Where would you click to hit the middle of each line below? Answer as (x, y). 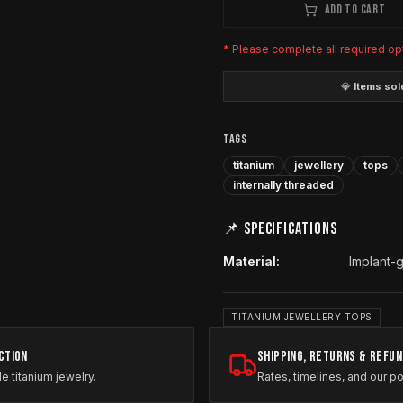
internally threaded (283, 185)
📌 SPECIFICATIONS (280, 229)
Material (250, 261)
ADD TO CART (355, 9)
